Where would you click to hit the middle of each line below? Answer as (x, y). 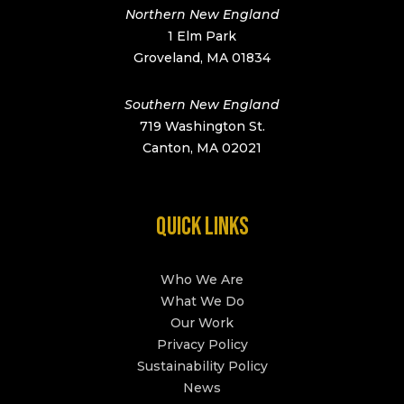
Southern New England (202, 104)
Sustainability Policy (202, 366)
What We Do (202, 301)
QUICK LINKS (202, 226)
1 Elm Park (202, 36)
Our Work (202, 322)
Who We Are (202, 279)
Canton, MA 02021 (202, 147)
